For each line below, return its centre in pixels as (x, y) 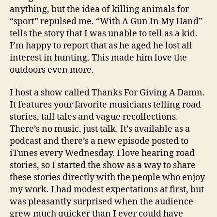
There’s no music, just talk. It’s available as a (100, 129)
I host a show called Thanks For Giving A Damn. (107, 93)
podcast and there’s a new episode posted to (99, 141)
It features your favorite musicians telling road (105, 105)
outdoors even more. (52, 70)
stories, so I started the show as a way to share (103, 166)
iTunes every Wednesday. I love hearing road (102, 154)
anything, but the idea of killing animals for (99, 9)
